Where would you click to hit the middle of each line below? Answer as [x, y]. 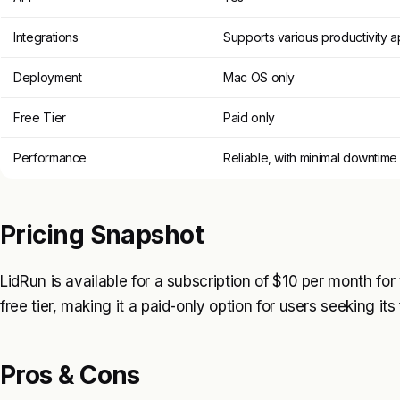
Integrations [46, 37]
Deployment [48, 77]
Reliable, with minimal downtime [311, 157]
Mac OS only [259, 77]
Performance [50, 157]
